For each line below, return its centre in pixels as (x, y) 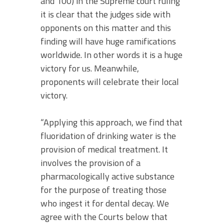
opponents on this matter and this (106, 27)
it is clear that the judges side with (105, 14)
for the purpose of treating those (103, 189)
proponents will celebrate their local (110, 81)
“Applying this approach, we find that (111, 122)
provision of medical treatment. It (104, 149)
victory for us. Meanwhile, (90, 68)
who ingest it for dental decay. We (105, 203)
